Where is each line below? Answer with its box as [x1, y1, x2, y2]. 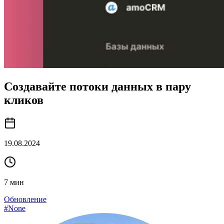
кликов [4, 93, 43, 106]
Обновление [4, 194, 46, 203]
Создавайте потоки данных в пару [4, 79, 191, 93]
